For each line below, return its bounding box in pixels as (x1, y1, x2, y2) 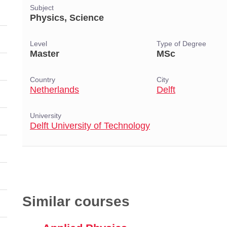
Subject (30, 4, 54, 12)
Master (30, 49, 59, 59)
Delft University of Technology (30, 121, 150, 131)
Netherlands (30, 85, 79, 95)
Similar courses (22, 194, 130, 209)
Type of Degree (157, 40, 206, 48)
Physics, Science (30, 13, 104, 23)
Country (30, 76, 55, 84)
